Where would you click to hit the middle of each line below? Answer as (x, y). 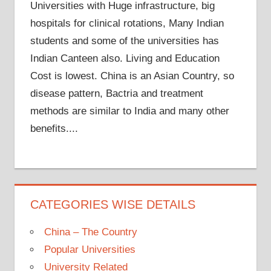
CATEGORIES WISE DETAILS (113, 204)
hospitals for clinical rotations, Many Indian (127, 24)
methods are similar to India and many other (129, 111)
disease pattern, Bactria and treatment (116, 94)
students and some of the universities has (124, 41)
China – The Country (90, 232)
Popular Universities (90, 249)
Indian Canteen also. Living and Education (125, 59)
